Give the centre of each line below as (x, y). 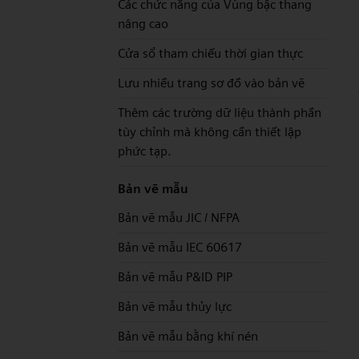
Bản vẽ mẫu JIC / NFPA (179, 218)
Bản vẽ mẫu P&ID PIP (175, 277)
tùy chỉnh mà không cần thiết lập (210, 132)
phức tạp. (145, 151)
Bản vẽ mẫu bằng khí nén (188, 336)
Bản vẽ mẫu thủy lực (175, 307)
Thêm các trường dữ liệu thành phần (220, 113)
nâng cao (143, 24)
